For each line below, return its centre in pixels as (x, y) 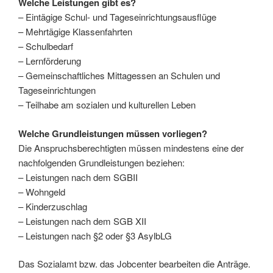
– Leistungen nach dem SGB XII (82, 221)
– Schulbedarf (46, 46)
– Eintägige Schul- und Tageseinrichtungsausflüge (117, 17)
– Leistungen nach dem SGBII (78, 177)
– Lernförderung (50, 61)
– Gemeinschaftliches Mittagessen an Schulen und (119, 76)
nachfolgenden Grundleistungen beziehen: (101, 162)
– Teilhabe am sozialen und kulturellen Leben (107, 105)
